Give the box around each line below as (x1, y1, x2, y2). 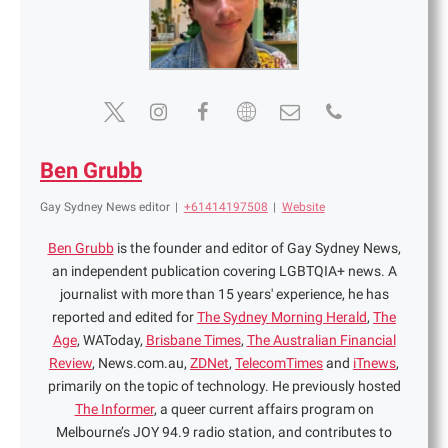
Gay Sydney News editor (40, 200, 170, 215)
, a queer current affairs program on (153, 401, 374, 418)
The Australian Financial (246, 332, 396, 349)
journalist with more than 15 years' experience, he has (59, 286, 389, 303)
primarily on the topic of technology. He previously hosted (47, 378, 401, 395)
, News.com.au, (92, 355, 190, 372)
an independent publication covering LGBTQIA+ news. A (51, 263, 397, 280)
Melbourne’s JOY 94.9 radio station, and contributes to (56, 424, 392, 441)
